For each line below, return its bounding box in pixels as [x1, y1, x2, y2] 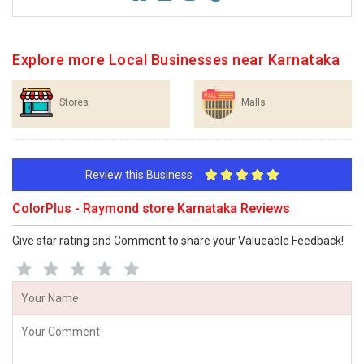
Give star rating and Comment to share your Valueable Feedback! [12, 233, 344, 247]
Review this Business [84, 167, 205, 181]
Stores [59, 96, 89, 108]
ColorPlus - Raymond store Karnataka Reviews [12, 200, 290, 216]
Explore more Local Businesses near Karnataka [12, 50, 340, 68]
